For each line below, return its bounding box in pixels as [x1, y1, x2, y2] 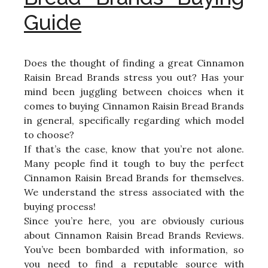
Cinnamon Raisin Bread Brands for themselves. [24, 171, 244, 184]
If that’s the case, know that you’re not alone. [24, 142, 244, 155]
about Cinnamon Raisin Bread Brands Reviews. [24, 229, 244, 241]
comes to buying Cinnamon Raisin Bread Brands [24, 99, 244, 112]
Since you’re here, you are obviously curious [24, 214, 244, 227]
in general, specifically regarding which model [24, 114, 244, 126]
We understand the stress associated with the [24, 185, 244, 198]
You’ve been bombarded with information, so [24, 243, 244, 255]
